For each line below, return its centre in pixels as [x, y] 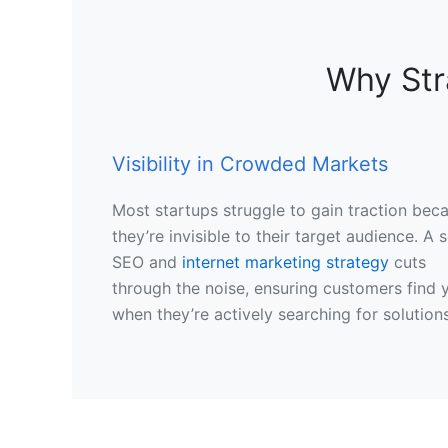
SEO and [147, 262]
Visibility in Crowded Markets [250, 164]
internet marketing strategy [285, 262]
